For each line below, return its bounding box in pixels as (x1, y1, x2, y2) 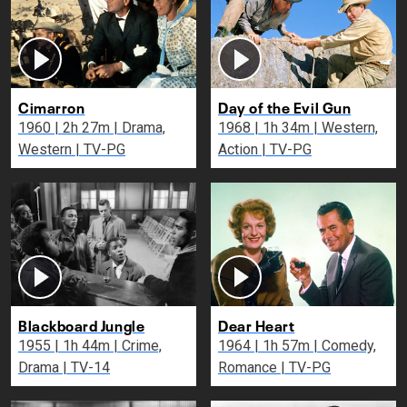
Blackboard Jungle (18, 313, 145, 336)
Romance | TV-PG (281, 359, 331, 377)
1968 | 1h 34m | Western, (218, 119, 263, 137)
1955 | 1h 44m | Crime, (18, 337, 63, 355)
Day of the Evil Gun (218, 95, 352, 118)
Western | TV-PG (75, 141, 125, 159)
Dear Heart (218, 313, 295, 336)
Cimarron (18, 95, 85, 118)
